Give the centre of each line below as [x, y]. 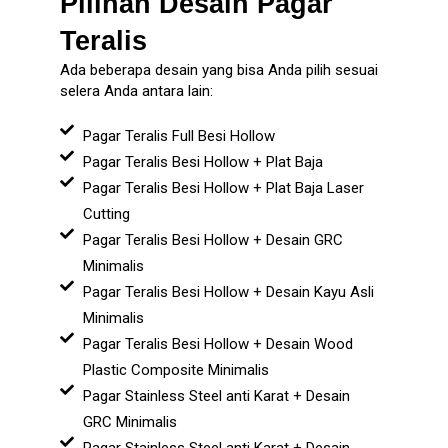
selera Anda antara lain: [136, 90]
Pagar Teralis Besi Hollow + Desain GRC [212, 240]
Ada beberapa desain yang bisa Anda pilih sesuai [219, 69]
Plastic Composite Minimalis [175, 370]
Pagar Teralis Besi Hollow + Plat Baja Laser [223, 188]
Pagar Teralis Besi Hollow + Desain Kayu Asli [228, 292]
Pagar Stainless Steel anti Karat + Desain [216, 396]
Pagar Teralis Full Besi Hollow [178, 136]
